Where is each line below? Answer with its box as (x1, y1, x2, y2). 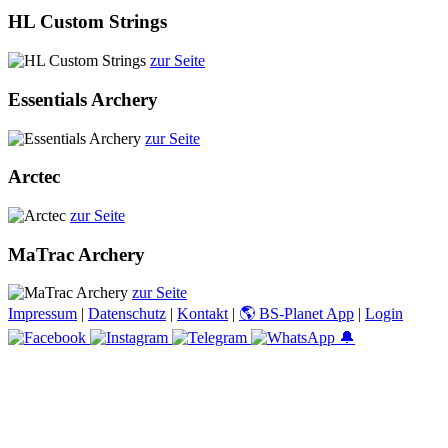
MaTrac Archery (8, 243, 145, 265)
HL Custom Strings (8, 11, 167, 33)
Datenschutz (88, 305, 166, 323)
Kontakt (177, 305, 228, 323)
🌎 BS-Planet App (239, 305, 354, 323)
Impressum (8, 305, 77, 323)
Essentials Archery (8, 88, 158, 110)
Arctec (8, 166, 60, 188)
